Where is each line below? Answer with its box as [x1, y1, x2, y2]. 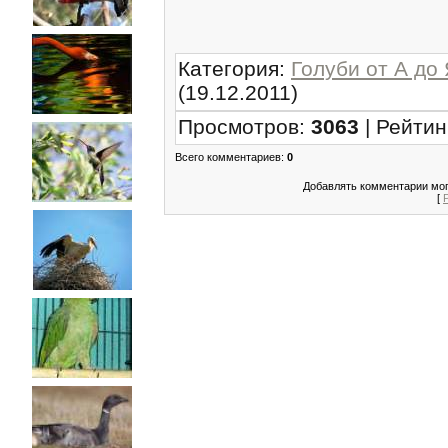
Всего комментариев [175, 150, 281, 163]
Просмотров [178, 114, 299, 138]
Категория [178, 56, 279, 80]
